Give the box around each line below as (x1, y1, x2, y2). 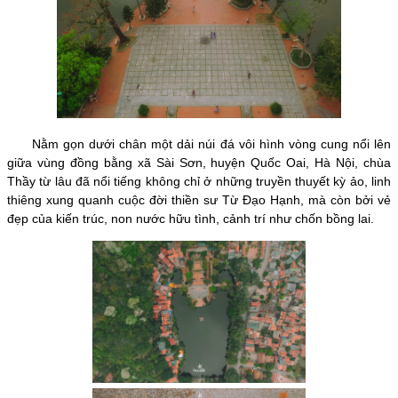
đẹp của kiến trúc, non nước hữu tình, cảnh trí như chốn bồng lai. (7, 211, 374, 227)
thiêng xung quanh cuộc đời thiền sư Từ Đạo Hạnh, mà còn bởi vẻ (7, 193, 391, 208)
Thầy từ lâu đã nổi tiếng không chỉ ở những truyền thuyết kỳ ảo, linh (7, 174, 391, 189)
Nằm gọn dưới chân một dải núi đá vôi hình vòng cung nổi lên (7, 137, 391, 152)
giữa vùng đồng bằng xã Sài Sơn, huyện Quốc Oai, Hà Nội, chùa (7, 155, 391, 171)
